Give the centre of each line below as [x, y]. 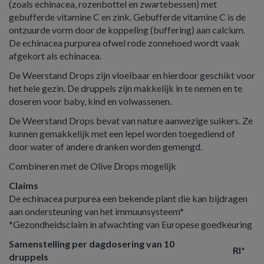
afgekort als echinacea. [56, 56]
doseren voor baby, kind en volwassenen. [90, 101]
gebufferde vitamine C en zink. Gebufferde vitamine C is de [127, 17]
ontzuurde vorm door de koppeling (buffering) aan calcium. [127, 30]
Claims [24, 185]
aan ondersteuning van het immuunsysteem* [96, 211]
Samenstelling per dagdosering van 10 [92, 244]
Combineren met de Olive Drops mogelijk [93, 166]
